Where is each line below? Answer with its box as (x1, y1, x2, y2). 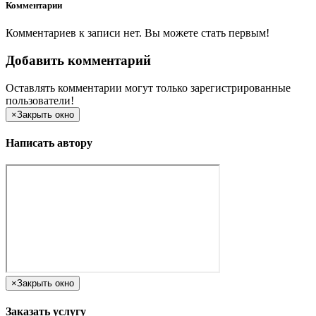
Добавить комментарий (6, 52, 151, 68)
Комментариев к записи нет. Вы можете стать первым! (6, 27, 269, 39)
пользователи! (6, 94, 74, 107)
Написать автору (6, 136, 92, 149)
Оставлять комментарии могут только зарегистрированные (6, 81, 291, 94)
